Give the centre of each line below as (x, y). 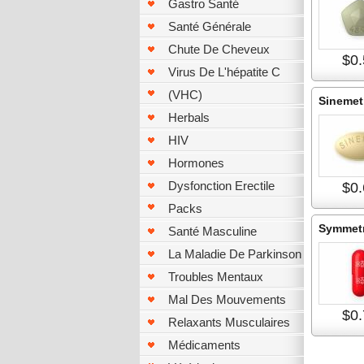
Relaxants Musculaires (229, 322)
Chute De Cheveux (219, 49)
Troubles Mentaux (216, 277)
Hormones (196, 163)
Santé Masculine (212, 231)
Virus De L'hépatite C (224, 72)
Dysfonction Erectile (221, 186)
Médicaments (204, 345)
